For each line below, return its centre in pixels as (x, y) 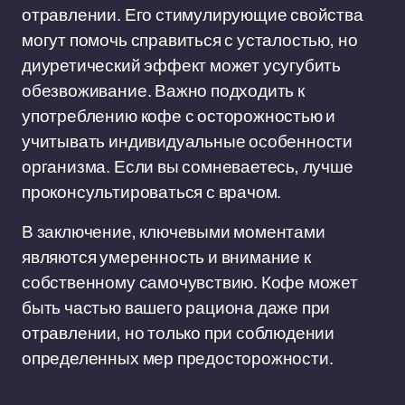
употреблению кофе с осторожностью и (179, 116)
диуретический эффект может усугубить (182, 65)
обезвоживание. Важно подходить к (163, 90)
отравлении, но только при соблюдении (179, 333)
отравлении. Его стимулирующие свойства (193, 14)
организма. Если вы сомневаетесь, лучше (188, 166)
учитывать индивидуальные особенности (188, 141)
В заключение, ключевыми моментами (174, 231)
